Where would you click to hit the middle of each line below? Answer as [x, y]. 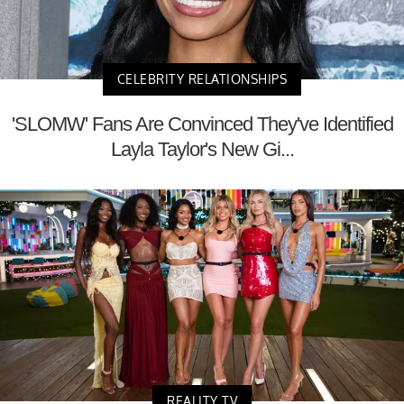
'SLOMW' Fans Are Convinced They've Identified [202, 124]
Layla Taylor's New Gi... [202, 150]
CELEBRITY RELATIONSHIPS [202, 79]
